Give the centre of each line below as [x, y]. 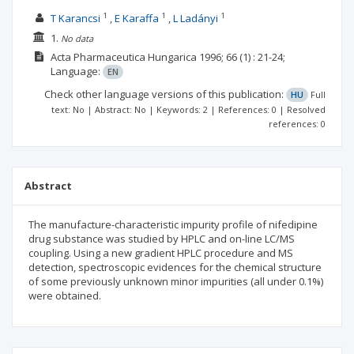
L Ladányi [195, 18]
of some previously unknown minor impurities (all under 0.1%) [176, 281]
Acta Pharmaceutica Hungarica [123, 57]
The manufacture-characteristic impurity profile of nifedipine [173, 224]
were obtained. [65, 296]
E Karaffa [136, 18]
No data [77, 38]
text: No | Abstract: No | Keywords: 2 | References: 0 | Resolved [188, 109]
